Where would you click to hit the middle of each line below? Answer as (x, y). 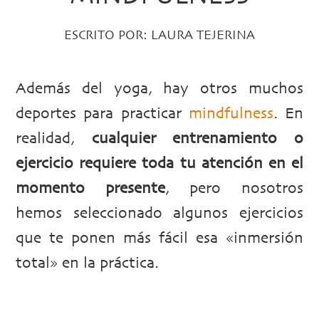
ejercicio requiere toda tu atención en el (159, 163)
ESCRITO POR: (108, 35)
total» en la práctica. (87, 263)
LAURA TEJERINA (203, 35)
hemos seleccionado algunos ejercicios (159, 213)
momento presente (90, 188)
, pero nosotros (234, 188)
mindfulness (231, 114)
